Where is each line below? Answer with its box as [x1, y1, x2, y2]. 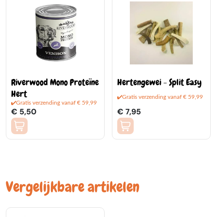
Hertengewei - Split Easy [117, 77, 201, 88]
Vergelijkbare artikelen [6, 178, 139, 196]
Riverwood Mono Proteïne [11, 77, 99, 88]
